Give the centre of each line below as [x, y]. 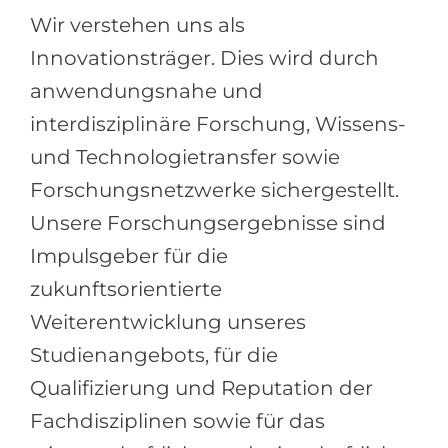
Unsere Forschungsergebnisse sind [208, 223]
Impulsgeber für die [129, 256]
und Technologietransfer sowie [185, 157]
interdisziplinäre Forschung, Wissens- [218, 124]
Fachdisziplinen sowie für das [177, 421]
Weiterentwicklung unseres [168, 322]
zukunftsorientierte [126, 289]
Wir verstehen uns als [137, 25]
